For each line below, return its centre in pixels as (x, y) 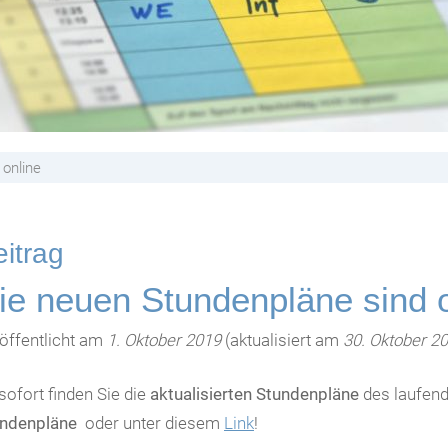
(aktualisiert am (282, 340)
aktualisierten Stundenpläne (254, 394)
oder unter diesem (152, 423)
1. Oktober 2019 (164, 340)
